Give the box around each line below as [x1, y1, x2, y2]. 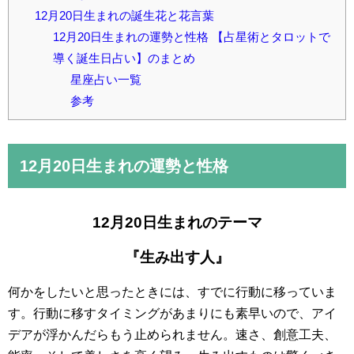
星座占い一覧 [70, 72, 142, 86]
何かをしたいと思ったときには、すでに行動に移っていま [8, 284, 337, 299]
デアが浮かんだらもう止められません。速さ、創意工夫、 [8, 327, 337, 341]
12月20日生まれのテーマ [92, 213, 262, 231]
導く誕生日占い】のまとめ [52, 51, 195, 65]
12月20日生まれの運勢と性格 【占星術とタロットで [52, 29, 330, 43]
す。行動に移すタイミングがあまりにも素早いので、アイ [8, 306, 337, 320]
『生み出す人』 [124, 248, 230, 265]
